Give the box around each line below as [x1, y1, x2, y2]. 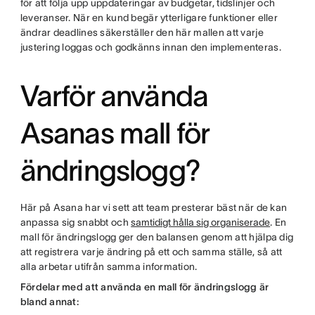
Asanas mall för [20, 117, 210, 149]
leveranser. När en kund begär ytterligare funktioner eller [20, 12, 278, 23]
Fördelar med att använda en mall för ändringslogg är [20, 281, 269, 292]
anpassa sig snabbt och [20, 217, 131, 228]
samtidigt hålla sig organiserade [131, 217, 271, 228]
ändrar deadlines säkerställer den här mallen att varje [20, 27, 264, 38]
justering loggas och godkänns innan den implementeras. [20, 41, 281, 53]
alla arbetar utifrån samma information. [20, 261, 198, 272]
